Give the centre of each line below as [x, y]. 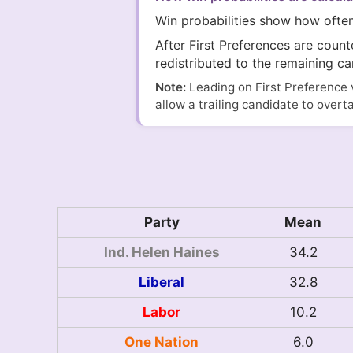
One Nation [162, 342]
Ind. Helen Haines [162, 253]
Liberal [162, 282]
